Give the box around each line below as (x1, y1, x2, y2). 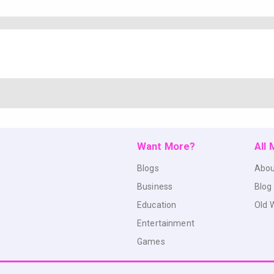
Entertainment (137, 218, 194, 228)
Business (137, 181, 173, 191)
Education (137, 199, 177, 210)
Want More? (137, 141, 196, 152)
